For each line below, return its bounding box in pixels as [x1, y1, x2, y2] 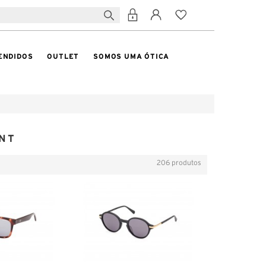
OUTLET [47, 52, 80, 60]
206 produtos [157, 159, 202, 166]
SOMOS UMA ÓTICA [93, 52, 170, 60]
